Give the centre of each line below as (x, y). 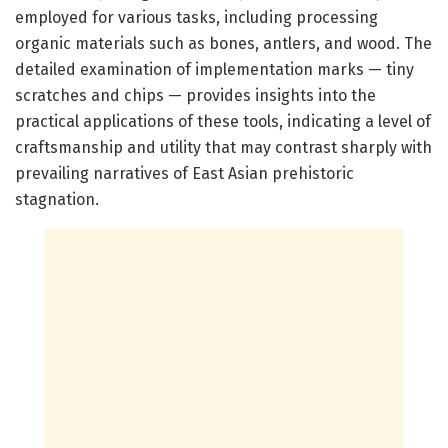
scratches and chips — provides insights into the (195, 95)
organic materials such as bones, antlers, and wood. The (223, 43)
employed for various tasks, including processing (196, 17)
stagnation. (57, 199)
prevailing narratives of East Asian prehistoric (184, 173)
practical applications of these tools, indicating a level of (223, 121)
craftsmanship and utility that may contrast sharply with (223, 147)
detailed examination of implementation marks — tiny (214, 69)
